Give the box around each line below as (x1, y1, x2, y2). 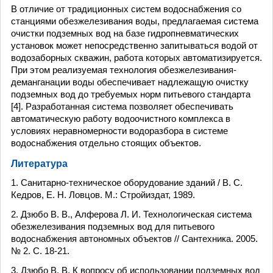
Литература (11, 158, 68, 169)
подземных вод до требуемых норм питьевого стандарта (11, 89, 250, 99)
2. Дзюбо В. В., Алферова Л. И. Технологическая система (11, 209, 252, 219)
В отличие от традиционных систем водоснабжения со (11, 4, 241, 14)
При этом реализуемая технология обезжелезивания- (11, 65, 236, 75)
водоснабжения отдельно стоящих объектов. (11, 138, 201, 148)
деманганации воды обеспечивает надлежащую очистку (11, 77, 249, 87)
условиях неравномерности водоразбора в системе (11, 126, 228, 136)
